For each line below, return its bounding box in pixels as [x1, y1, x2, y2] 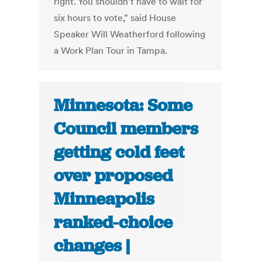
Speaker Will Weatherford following [54, 28, 206, 40]
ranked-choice [54, 211, 173, 234]
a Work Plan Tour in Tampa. [54, 44, 168, 57]
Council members [54, 118, 199, 140]
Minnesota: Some [54, 94, 193, 117]
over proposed [54, 164, 173, 187]
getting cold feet [54, 141, 185, 164]
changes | [54, 235, 130, 257]
